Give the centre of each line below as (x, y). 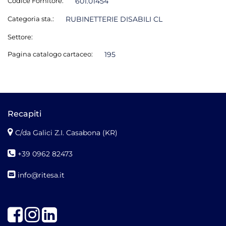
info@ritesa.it (41, 175)
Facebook (41, 210)
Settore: (20, 37)
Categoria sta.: (31, 18)
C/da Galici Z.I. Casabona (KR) (66, 132)
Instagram (60, 210)
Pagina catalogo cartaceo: (50, 54)
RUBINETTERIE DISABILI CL (114, 19)
